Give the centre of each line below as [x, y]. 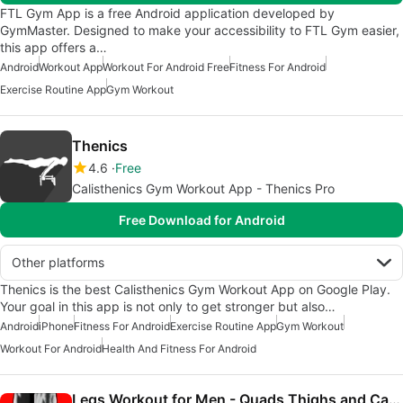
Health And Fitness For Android [179, 349]
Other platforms [58, 263]
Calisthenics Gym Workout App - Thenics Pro [203, 189]
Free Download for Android [201, 220]
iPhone [56, 327]
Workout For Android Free [166, 67]
